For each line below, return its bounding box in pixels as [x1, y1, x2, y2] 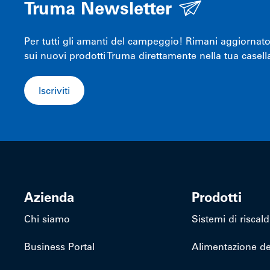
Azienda [24, 188, 74, 206]
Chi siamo [24, 212, 70, 225]
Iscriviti [39, 84, 70, 96]
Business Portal [24, 240, 95, 253]
